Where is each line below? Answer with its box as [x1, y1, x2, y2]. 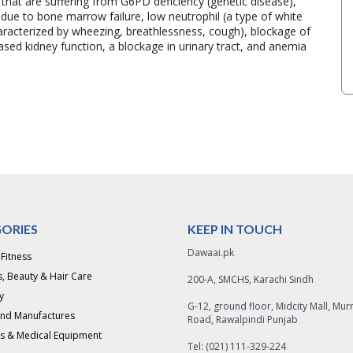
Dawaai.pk [188, 246, 234, 259]
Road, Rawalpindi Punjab [188, 313, 298, 326]
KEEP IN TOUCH [188, 221, 282, 236]
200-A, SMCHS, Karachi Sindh [188, 273, 314, 286]
